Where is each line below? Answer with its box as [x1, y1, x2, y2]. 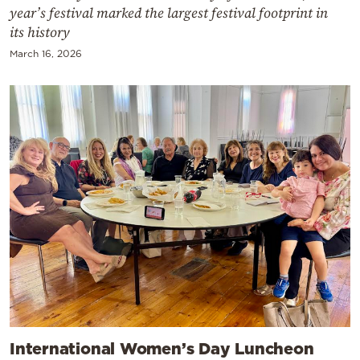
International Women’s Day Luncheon [10, 339, 314, 358]
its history [10, 22, 70, 42]
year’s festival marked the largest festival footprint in [10, 2, 328, 22]
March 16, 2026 [10, 47, 82, 59]
